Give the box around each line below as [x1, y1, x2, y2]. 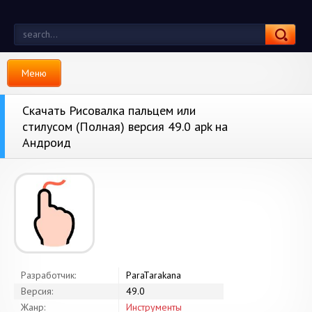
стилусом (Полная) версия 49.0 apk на [22, 118, 228, 134]
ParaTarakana [126, 269, 181, 281]
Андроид [22, 134, 71, 150]
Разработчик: [21, 269, 76, 281]
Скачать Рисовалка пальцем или [22, 102, 196, 118]
